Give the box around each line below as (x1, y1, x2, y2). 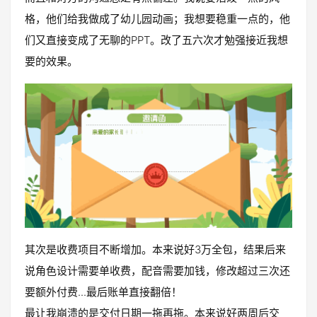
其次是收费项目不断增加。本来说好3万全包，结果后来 (25, 242, 286, 256)
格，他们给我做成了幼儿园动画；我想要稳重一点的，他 (25, 12, 290, 26)
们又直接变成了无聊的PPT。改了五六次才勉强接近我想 (25, 33, 288, 47)
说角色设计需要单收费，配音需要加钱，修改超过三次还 (25, 263, 290, 277)
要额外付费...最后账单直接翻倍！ (25, 284, 182, 299)
